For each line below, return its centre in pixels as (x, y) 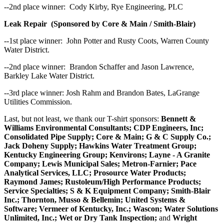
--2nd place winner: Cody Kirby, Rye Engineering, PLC (93, 6)
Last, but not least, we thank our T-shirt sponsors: (82, 118)
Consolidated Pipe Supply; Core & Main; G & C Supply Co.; (107, 136)
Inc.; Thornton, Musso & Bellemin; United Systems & (95, 199)
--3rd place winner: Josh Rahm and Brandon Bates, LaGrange (102, 92)
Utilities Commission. (39, 101)
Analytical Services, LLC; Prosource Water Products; (95, 172)
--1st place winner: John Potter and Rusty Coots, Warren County (106, 40)
